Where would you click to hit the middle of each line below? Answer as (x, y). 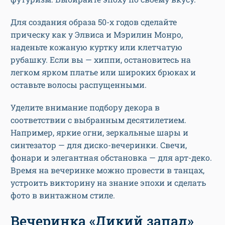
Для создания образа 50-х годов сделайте (94, 22)
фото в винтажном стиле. (63, 195)
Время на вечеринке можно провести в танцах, (107, 170)
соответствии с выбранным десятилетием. (98, 120)
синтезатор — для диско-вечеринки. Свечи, (99, 145)
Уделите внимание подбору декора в (85, 107)
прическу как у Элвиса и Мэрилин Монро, (97, 34)
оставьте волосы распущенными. (80, 84)
